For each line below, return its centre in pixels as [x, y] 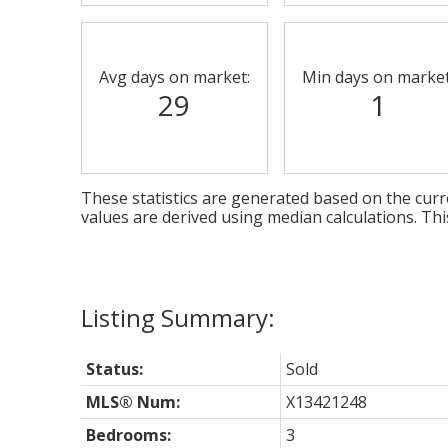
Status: [114, 368]
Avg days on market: [174, 76]
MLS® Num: [132, 401]
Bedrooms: [128, 434]
